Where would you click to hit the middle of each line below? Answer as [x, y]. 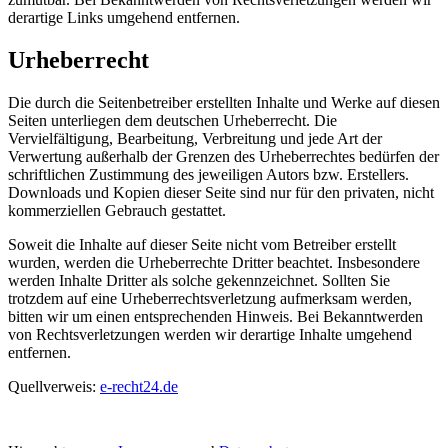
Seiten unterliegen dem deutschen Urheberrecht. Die [172, 121]
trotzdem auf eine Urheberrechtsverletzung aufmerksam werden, [210, 299]
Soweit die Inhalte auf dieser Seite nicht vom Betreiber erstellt [202, 245]
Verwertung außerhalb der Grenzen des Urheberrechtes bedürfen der [223, 157]
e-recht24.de [139, 387]
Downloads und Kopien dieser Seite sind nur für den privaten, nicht [221, 193]
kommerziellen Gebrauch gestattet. [117, 211]
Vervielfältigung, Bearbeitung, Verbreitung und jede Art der [195, 139]
